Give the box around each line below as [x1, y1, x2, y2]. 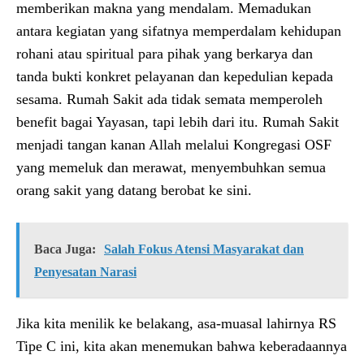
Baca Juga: [34, 241, 96, 256]
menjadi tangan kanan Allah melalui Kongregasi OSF [16, 136, 331, 153]
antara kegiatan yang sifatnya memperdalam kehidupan [16, 22, 341, 39]
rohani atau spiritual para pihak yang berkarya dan [16, 45, 313, 62]
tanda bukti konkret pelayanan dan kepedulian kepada [16, 67, 333, 84]
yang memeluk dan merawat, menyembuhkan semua [16, 158, 326, 175]
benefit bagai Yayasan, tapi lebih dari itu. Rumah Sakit [16, 113, 339, 130]
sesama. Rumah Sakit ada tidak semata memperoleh [16, 90, 323, 107]
